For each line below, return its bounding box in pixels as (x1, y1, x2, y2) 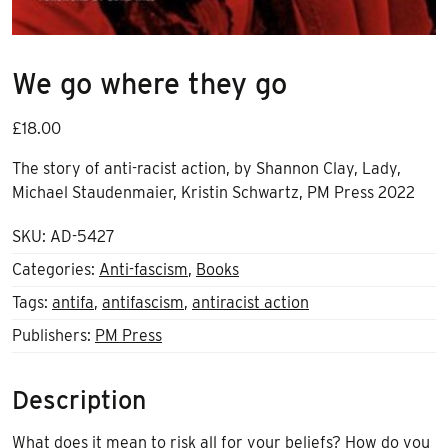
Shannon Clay (256, 159, 354, 179)
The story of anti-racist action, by (12, 159, 256, 179)
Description (12, 385, 146, 416)
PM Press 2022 (307, 183, 415, 203)
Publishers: (12, 326, 95, 346)
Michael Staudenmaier (12, 183, 173, 203)
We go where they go (12, 66, 287, 102)
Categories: (12, 260, 99, 280)
